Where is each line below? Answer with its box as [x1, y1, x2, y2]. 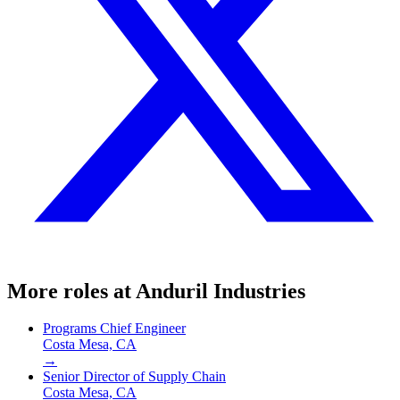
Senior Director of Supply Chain [43, 369, 226, 385]
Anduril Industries [136, 279, 305, 303]
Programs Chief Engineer [43, 321, 186, 337]
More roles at [7, 279, 136, 303]
